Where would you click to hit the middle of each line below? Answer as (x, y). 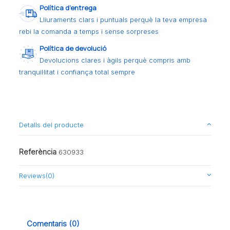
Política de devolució (73, 49)
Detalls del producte (52, 125)
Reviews (33, 175)
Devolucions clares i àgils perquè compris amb (115, 60)
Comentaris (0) (53, 224)
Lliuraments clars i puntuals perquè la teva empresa (123, 19)
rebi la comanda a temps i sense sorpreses (89, 31)
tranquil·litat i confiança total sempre (77, 72)
